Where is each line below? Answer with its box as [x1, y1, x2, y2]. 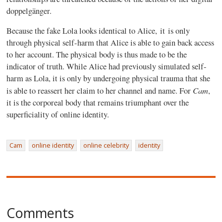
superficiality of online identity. [6, 109, 112, 120]
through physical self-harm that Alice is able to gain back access [6, 37, 215, 48]
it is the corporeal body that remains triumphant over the [6, 97, 189, 108]
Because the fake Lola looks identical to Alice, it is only [6, 25, 190, 36]
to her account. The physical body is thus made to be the [6, 49, 187, 60]
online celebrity [83, 141, 129, 150]
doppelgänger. [6, 5, 57, 16]
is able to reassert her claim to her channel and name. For [6, 85, 193, 96]
